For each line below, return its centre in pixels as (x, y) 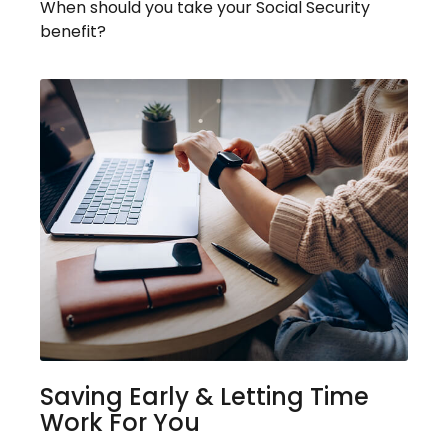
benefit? (73, 31)
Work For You (120, 422)
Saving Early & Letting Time (204, 396)
